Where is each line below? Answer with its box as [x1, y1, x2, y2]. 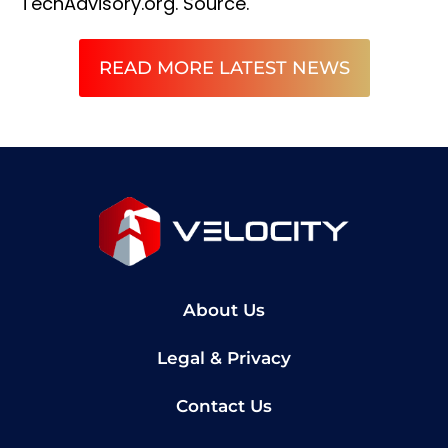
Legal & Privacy [157, 347, 291, 368]
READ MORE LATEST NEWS [98, 57, 350, 80]
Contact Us [176, 395, 272, 416]
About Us [183, 299, 265, 320]
